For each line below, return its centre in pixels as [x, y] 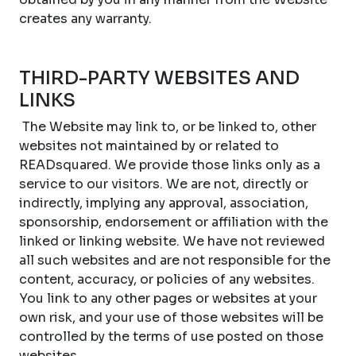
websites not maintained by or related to [149, 146]
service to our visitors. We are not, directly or [164, 184]
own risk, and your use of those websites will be [171, 317]
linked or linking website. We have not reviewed [172, 241]
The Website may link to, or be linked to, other [168, 127]
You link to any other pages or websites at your [168, 298]
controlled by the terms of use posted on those [171, 337]
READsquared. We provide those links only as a [170, 165]
